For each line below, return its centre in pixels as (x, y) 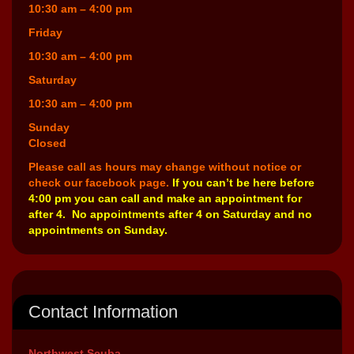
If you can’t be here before (243, 182)
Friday (45, 32)
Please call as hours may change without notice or (165, 166)
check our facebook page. (100, 182)
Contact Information (103, 311)
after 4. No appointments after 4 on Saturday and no (170, 214)
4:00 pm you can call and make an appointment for (165, 198)
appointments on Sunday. (98, 230)
